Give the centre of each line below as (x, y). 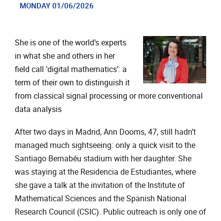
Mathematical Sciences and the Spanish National (101, 199)
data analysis (38, 109)
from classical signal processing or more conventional (109, 96)
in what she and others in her (65, 56)
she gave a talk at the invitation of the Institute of (100, 185)
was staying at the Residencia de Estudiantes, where (105, 172)
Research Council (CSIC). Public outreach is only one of (110, 212)
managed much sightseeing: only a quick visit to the (105, 146)
